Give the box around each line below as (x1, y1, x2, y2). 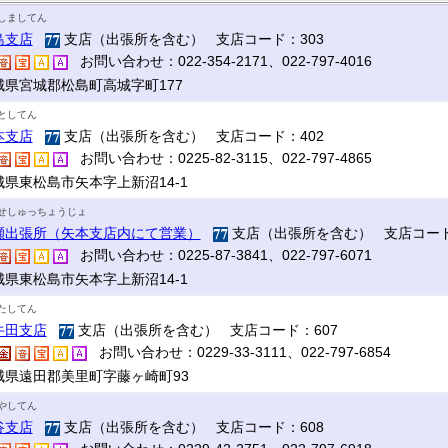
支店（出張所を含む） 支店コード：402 (59, 128, 324, 144)
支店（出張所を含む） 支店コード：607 (73, 322, 338, 338)
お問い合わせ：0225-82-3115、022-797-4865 (67, 150, 372, 166)
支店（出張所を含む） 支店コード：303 (59, 31, 324, 47)
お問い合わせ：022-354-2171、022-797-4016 (67, 53, 372, 69)
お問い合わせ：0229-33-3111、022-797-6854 (86, 344, 391, 360)
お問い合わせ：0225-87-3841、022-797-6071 (67, 247, 372, 263)
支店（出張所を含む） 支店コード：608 (59, 419, 324, 435)
